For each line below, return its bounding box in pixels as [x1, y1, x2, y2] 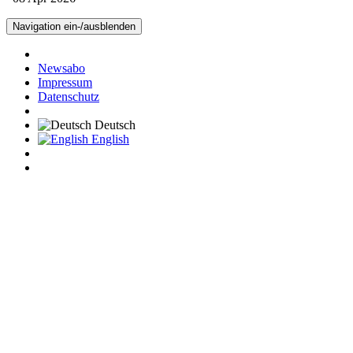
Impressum [38, 75, 92, 89]
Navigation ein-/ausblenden [13, 20, 136, 32]
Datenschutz [38, 89, 99, 103]
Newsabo [38, 61, 85, 75]
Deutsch [91, 117, 136, 132]
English [88, 132, 129, 146]
